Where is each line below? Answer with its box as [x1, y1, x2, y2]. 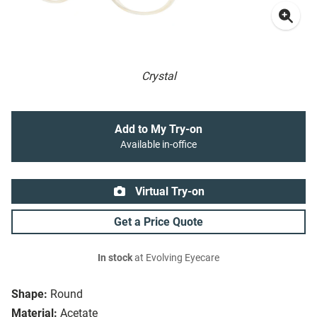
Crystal [141, 69, 176, 83]
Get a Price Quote [114, 215, 203, 229]
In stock [98, 252, 132, 265]
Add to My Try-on [115, 122, 202, 137]
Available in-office [120, 139, 197, 151]
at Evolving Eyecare [132, 252, 219, 265]
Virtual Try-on [132, 185, 204, 199]
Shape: [11, 287, 47, 301]
